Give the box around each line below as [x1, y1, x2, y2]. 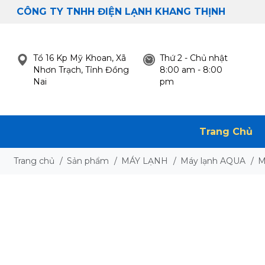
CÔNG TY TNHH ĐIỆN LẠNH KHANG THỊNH [16, 6, 225, 17]
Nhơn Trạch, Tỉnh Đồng [33, 64, 129, 75]
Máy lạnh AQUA [180, 156, 245, 166]
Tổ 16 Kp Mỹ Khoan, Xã [33, 52, 126, 63]
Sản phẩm [66, 156, 109, 166]
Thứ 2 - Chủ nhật [160, 52, 228, 63]
